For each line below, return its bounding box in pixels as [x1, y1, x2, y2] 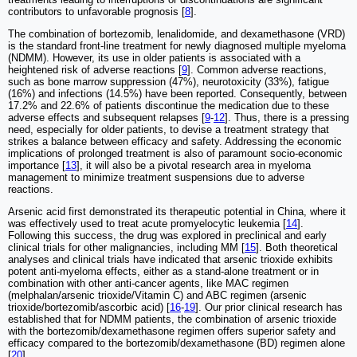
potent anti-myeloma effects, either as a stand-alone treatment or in [8, 265, 319, 278]
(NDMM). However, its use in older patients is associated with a [8, 52, 300, 65]
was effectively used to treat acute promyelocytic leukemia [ [8, 218, 286, 230]
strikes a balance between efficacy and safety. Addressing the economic [8, 135, 342, 148]
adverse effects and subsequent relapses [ [8, 112, 205, 124]
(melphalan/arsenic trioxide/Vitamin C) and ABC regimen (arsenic [8, 289, 307, 302]
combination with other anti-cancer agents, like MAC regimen [8, 277, 288, 290]
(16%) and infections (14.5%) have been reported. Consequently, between [8, 88, 347, 100]
